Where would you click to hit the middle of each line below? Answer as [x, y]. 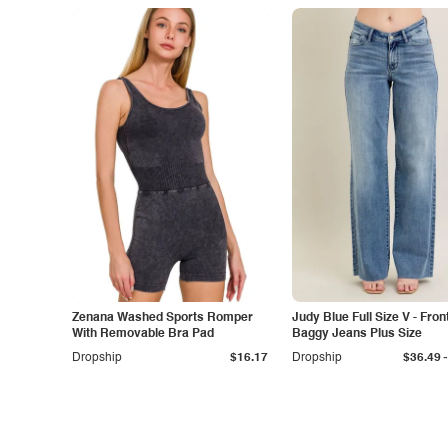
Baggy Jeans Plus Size [357, 334]
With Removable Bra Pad [143, 334]
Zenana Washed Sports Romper [162, 318]
